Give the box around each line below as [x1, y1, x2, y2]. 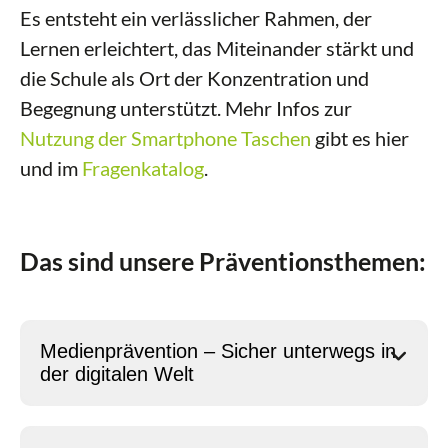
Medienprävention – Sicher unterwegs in [40, 340, 396, 362]
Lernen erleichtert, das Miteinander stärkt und [20, 36, 414, 60]
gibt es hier [311, 126, 409, 150]
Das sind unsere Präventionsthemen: [20, 246, 426, 276]
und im [20, 156, 82, 180]
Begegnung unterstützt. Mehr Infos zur [20, 96, 352, 120]
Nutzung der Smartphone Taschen [20, 126, 311, 150]
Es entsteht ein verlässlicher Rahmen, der [20, 6, 372, 30]
